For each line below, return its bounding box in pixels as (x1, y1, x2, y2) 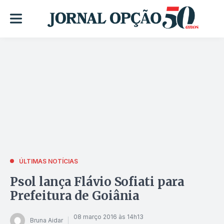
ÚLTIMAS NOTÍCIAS (19, 157, 78, 165)
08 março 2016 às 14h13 (73, 213, 143, 221)
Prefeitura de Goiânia (10, 187, 139, 203)
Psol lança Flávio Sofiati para (10, 173, 184, 189)
